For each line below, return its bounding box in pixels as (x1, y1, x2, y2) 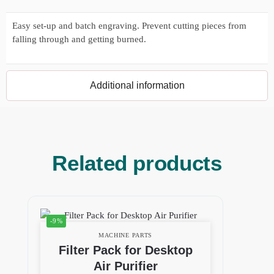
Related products (52, 151, 222, 176)
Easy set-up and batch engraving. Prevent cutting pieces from (12, 21, 246, 31)
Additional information (89, 80, 185, 91)
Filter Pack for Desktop (58, 243, 193, 257)
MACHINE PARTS (98, 232, 153, 239)
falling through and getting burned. (12, 34, 146, 44)
